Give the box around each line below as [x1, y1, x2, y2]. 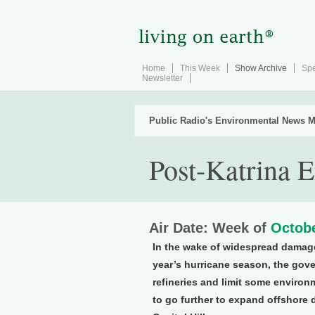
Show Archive [235, 63, 287, 73]
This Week [180, 63, 220, 73]
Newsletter [142, 73, 183, 83]
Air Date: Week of [149, 220, 271, 236]
